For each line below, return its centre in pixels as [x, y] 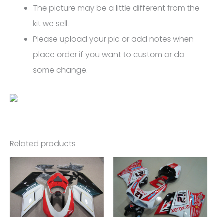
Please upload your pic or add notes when [113, 39]
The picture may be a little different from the [116, 8]
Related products [43, 144]
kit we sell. [51, 24]
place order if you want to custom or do [109, 55]
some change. [60, 70]
